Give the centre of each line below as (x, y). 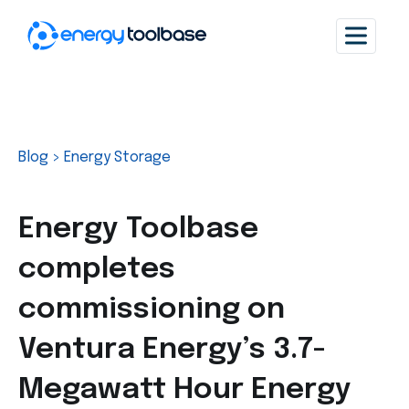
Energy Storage (117, 157)
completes (97, 270)
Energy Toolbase (138, 230)
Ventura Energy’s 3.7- (172, 350)
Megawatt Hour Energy (185, 390)
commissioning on (152, 310)
